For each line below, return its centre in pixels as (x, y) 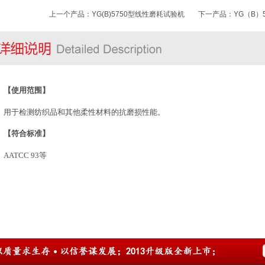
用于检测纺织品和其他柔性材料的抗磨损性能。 (84, 112)
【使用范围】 (27, 91)
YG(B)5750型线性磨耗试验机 (138, 14)
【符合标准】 (27, 134)
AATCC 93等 (25, 155)
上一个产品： (70, 14)
